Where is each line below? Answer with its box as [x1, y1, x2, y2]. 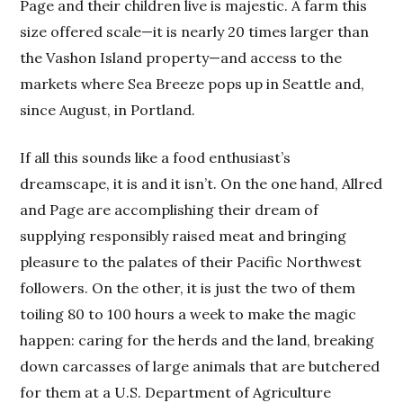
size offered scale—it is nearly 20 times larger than [20, 22, 370, 41]
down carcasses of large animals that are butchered [20, 357, 381, 376]
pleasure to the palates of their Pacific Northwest [20, 253, 363, 272]
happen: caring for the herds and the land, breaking [20, 331, 375, 350]
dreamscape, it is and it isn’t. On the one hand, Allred [20, 175, 383, 193]
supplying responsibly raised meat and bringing [20, 227, 347, 246]
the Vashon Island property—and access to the [20, 49, 343, 67]
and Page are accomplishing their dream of [20, 201, 319, 219]
